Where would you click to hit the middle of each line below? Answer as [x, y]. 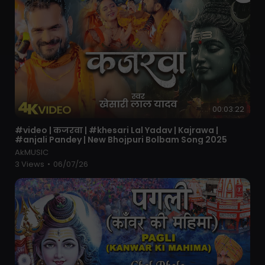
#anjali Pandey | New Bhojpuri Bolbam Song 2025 [121, 139]
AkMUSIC [32, 152]
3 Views [30, 164]
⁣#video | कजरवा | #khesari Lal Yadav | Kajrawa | [117, 130]
